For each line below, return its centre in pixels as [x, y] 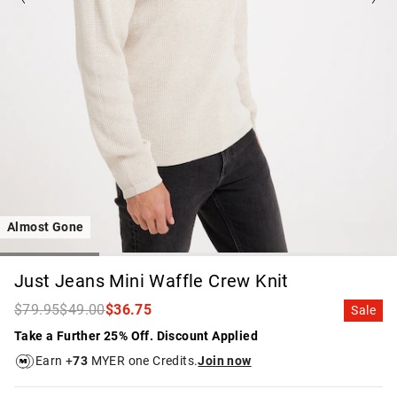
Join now [225, 361]
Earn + [54, 361]
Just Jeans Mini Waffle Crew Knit [152, 280]
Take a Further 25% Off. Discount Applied [136, 335]
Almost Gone [46, 226]
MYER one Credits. [143, 361]
